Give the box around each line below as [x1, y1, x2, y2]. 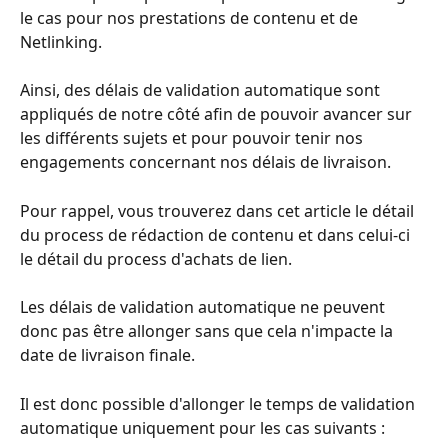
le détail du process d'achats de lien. [20, 247, 292, 270]
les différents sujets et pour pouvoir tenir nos [20, 127, 367, 150]
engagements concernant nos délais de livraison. [20, 151, 395, 174]
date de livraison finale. [20, 344, 199, 367]
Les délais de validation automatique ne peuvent [20, 296, 389, 319]
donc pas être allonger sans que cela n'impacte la [20, 320, 397, 343]
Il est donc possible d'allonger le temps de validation [20, 392, 419, 415]
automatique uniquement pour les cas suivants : [20, 416, 389, 439]
